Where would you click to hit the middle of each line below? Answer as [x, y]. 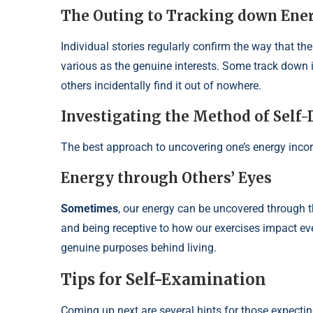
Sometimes [89, 209]
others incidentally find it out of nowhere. [161, 86]
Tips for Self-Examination [163, 280]
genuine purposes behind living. [139, 248]
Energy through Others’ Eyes [166, 178]
